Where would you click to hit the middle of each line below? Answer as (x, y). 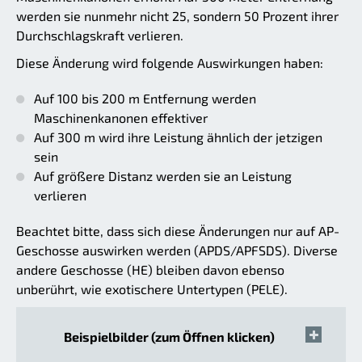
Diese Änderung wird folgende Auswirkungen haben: (170, 62)
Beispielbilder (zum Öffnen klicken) (169, 336)
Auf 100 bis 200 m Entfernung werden (145, 98)
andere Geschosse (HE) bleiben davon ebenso (150, 269)
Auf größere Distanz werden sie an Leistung (163, 175)
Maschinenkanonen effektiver (121, 117)
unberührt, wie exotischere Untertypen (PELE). (152, 288)
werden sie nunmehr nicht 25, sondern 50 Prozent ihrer (177, 15)
